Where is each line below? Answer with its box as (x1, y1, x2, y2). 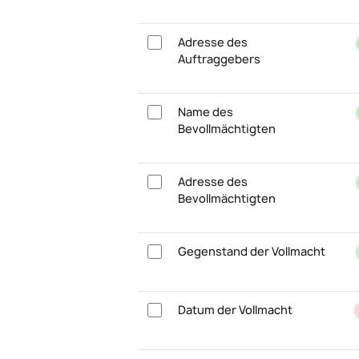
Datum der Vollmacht (178, 302, 292, 317)
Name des (178, 104, 233, 119)
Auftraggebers (178, 51, 260, 67)
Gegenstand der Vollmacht (178, 244, 325, 259)
